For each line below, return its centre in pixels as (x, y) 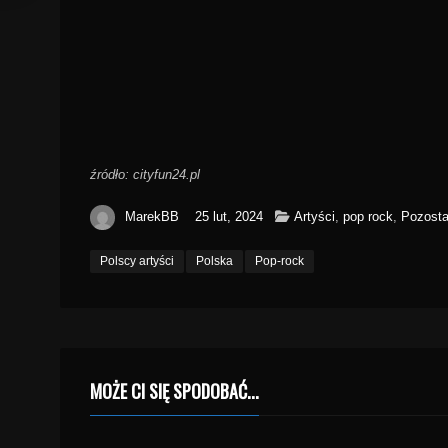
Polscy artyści (137, 261)
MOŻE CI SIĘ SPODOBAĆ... (174, 391)
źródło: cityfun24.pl (145, 174)
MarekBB (152, 216)
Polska (214, 261)
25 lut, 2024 (229, 216)
